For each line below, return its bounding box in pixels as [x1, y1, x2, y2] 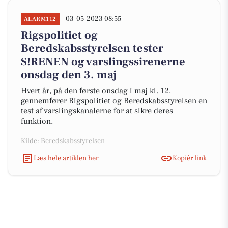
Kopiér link [173, 153, 207, 163]
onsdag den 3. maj [21, 68, 117, 82]
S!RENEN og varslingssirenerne [21, 54, 185, 69]
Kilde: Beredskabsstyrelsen [21, 136, 105, 146]
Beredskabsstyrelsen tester [21, 41, 163, 55]
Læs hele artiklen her [34, 153, 99, 163]
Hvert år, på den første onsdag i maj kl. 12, [21, 85, 171, 96]
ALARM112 [24, 15, 56, 23]
